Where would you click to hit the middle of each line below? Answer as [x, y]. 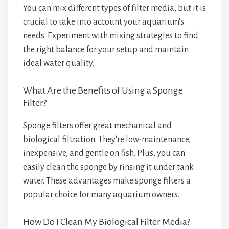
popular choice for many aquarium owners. [101, 195]
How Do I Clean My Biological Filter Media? [107, 222]
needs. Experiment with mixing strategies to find [111, 36]
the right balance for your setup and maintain [106, 50]
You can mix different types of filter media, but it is [114, 8]
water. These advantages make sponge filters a [107, 181]
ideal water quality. [59, 63]
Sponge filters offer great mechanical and [97, 126]
